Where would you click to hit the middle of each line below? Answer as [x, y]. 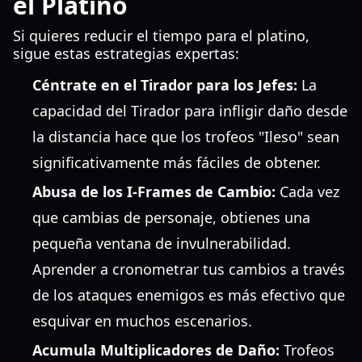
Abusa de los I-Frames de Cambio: [154, 192]
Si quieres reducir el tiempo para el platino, [161, 36]
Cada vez [307, 192]
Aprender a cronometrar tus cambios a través [189, 269]
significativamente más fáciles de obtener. [177, 162]
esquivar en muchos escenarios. [142, 321]
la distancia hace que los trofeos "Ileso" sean [186, 137]
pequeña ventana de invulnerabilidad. [162, 243]
